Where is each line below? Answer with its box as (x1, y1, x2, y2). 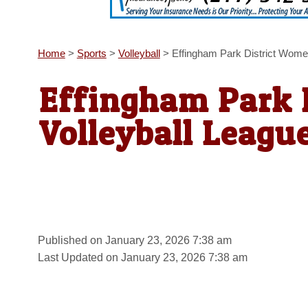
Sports (76, 47, 107, 60)
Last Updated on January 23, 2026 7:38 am (37, 251, 247, 263)
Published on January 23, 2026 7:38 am (37, 234, 232, 246)
